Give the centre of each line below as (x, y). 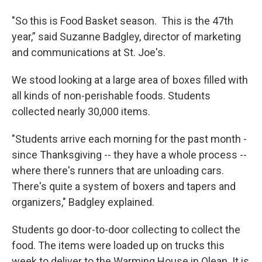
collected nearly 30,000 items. (81, 111)
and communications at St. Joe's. (89, 52)
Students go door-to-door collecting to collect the (126, 230)
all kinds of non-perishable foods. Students (111, 96)
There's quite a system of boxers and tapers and (124, 186)
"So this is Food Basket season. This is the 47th (123, 21)
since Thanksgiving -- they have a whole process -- (129, 155)
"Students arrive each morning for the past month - (129, 139)
